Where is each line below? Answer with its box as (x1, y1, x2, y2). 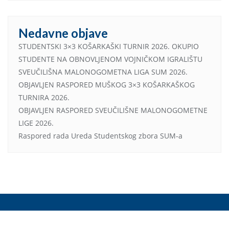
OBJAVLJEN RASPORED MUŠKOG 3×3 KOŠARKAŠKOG (18, 80, 195, 90)
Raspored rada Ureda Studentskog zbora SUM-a (18, 131, 182, 141)
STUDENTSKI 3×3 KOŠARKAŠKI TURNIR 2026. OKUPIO (18, 41, 199, 52)
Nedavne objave (18, 26, 108, 41)
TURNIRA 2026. (18, 93, 70, 103)
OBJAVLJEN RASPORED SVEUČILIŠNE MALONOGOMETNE (18, 105, 208, 116)
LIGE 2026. (18, 118, 54, 128)
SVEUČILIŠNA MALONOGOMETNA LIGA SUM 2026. (18, 67, 188, 77)
